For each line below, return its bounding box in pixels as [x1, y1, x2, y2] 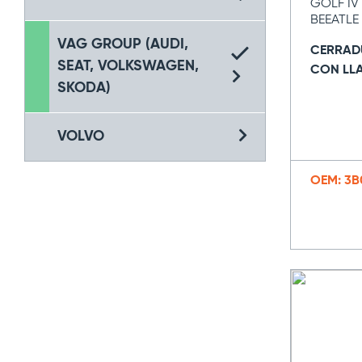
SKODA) [57, 81, 111, 95]
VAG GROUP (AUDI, [57, 37, 188, 52]
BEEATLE [309, 14, 359, 27]
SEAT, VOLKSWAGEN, [57, 59, 199, 74]
